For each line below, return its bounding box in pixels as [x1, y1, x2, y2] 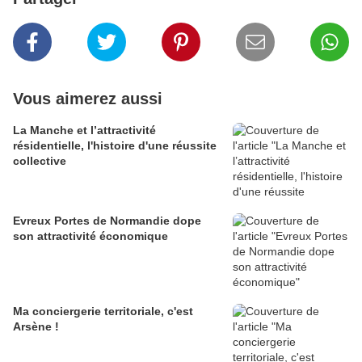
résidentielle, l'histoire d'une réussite [13, 139, 217, 153]
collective [13, 154, 66, 168]
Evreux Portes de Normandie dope [13, 214, 201, 228]
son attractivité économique [13, 229, 168, 243]
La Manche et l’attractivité [13, 124, 156, 137]
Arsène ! [13, 320, 59, 334]
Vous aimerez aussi [13, 90, 162, 108]
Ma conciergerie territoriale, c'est [13, 305, 193, 318]
